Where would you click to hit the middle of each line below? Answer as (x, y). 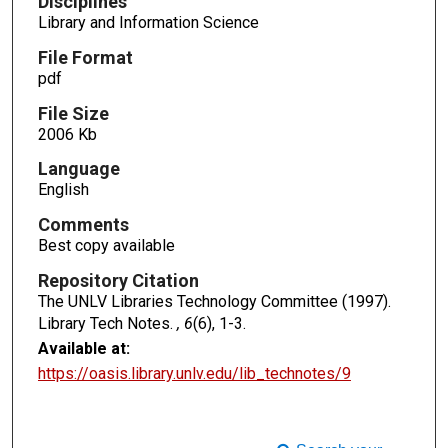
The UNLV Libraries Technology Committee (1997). (214, 302)
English (63, 190)
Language (78, 169)
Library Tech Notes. (107, 324)
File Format (85, 57)
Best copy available (106, 246)
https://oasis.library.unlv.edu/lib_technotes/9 (194, 374)
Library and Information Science (148, 22)
